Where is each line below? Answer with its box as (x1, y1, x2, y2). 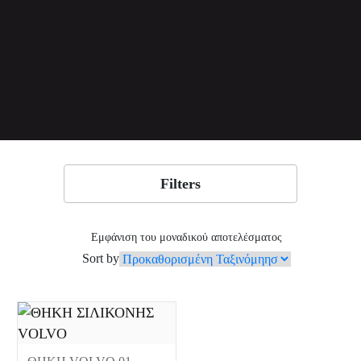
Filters (160, 176, 201, 192)
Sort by (81, 251, 119, 265)
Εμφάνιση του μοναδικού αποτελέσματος (90, 231, 282, 243)
